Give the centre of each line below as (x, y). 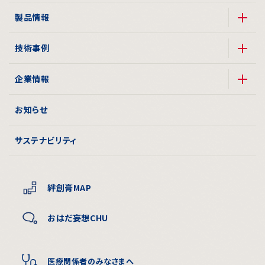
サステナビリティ (46, 140)
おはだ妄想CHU (78, 218)
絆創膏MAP (70, 188)
